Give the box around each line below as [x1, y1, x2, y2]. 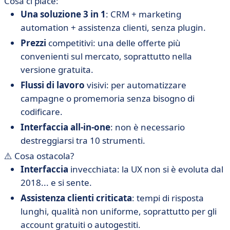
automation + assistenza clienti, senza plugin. [21, 22, 206, 33]
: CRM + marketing [106, 8, 181, 20]
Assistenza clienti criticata [21, 192, 132, 204]
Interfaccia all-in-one [21, 121, 110, 133]
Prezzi [21, 37, 48, 49]
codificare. [21, 106, 63, 118]
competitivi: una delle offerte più [48, 37, 181, 49]
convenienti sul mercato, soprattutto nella [21, 50, 192, 62]
